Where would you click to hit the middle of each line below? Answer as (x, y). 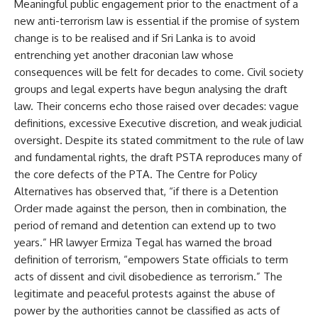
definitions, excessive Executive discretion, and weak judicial (158, 123)
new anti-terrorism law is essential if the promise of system (157, 21)
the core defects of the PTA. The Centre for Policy (136, 174)
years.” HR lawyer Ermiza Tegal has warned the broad (143, 242)
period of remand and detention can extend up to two (145, 225)
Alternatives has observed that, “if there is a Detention (146, 191)
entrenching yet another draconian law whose (124, 55)
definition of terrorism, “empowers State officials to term (151, 259)
